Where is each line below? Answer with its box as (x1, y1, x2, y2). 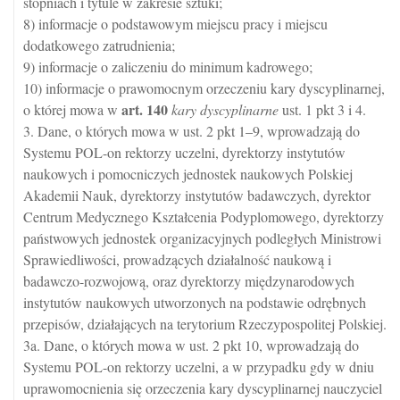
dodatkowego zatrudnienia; (23, 36, 175, 54)
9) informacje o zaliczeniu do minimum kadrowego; (23, 57, 312, 76)
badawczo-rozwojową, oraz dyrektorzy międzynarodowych (23, 271, 354, 290)
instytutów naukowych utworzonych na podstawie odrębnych (23, 293, 366, 312)
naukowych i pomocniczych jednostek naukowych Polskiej (23, 164, 353, 183)
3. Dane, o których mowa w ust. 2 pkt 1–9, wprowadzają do (23, 121, 360, 140)
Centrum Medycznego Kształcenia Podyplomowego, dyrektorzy (23, 207, 384, 226)
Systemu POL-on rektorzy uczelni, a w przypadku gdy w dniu (23, 357, 374, 376)
